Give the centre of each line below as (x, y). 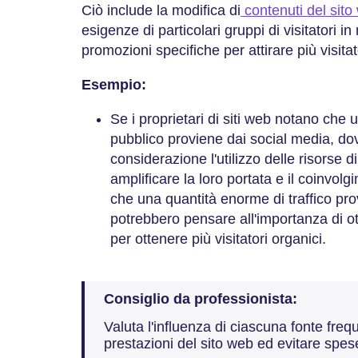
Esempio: (114, 84)
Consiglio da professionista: (201, 299)
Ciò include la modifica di (161, 10)
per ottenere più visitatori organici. (218, 239)
